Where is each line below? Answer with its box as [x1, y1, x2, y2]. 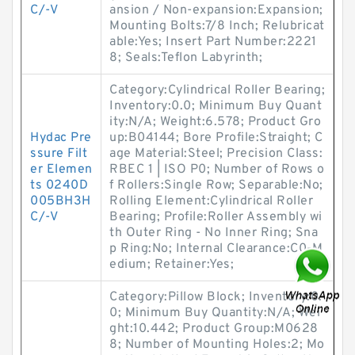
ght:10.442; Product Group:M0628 [109, 321, 319, 337]
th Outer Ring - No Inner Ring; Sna [109, 225, 318, 241]
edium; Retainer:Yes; [109, 257, 234, 273]
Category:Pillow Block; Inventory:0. [109, 289, 323, 305]
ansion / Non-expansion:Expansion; [109, 2, 323, 18]
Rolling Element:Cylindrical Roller [109, 193, 313, 209]
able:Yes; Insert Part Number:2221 [109, 34, 317, 50]
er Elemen [30, 162, 93, 177]
